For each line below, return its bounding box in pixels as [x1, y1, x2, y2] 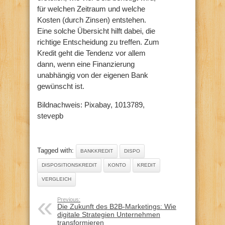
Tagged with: [37, 147, 76, 155]
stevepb [37, 111, 63, 121]
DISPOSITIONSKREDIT [42, 162, 97, 168]
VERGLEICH [42, 176, 71, 182]
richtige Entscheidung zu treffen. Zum [37, 38, 159, 47]
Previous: [57, 196, 80, 203]
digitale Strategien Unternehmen [57, 210, 160, 219]
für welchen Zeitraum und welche [37, 5, 145, 14]
